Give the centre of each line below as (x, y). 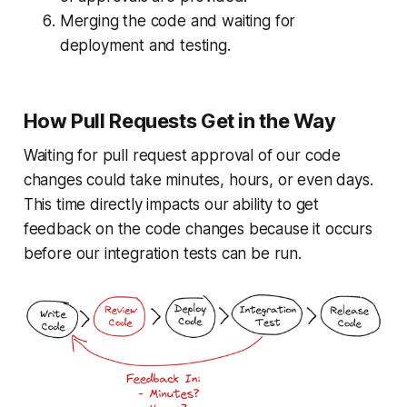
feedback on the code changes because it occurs (198, 229)
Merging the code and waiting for (178, 21)
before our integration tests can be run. (162, 254)
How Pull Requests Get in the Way (179, 121)
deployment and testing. (145, 46)
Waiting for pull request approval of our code (182, 156)
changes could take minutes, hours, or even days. (198, 180)
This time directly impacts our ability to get (171, 205)
